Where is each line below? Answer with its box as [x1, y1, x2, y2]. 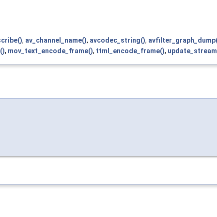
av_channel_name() [25, 36, 87, 45]
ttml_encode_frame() [96, 47, 165, 55]
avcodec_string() [90, 36, 145, 45]
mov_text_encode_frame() [8, 47, 93, 55]
